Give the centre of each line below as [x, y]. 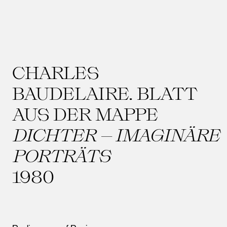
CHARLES [56, 72]
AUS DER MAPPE [85, 114]
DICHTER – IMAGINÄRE [116, 135]
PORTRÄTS [61, 155]
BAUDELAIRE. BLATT [105, 93]
